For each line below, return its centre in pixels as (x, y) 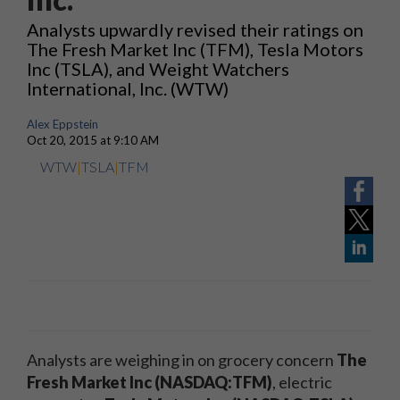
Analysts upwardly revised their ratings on (195, 29)
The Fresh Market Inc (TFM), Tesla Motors (195, 49)
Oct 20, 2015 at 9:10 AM (93, 140)
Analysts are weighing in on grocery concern (182, 360)
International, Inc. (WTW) (128, 88)
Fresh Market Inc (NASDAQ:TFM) (150, 382)
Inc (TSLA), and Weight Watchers (158, 69)
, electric (302, 382)
